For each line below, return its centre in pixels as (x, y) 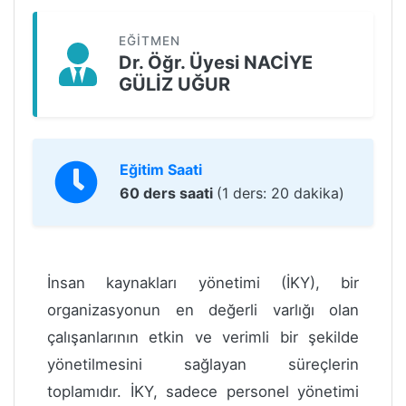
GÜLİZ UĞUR (174, 84)
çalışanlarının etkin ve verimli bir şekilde (203, 337)
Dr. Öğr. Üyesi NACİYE (216, 63)
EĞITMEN (150, 41)
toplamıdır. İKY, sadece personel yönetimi (203, 391)
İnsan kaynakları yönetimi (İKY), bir (203, 283)
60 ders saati (168, 193)
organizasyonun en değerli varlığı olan (203, 310)
